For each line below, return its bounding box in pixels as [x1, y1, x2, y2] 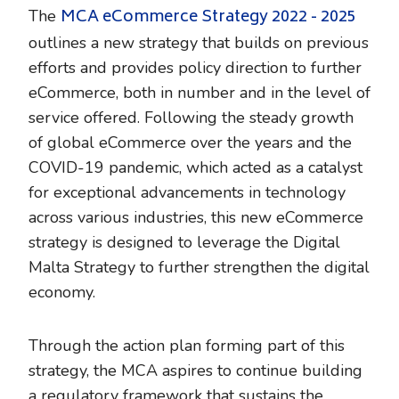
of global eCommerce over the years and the [28, 132, 352, 153]
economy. [28, 281, 104, 303]
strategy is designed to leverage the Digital [28, 232, 340, 253]
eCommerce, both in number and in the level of [28, 82, 370, 103]
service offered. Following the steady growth [28, 107, 354, 128]
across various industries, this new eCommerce [28, 207, 363, 228]
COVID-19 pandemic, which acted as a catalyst [28, 157, 362, 178]
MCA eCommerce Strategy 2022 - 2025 [61, 4, 356, 32]
